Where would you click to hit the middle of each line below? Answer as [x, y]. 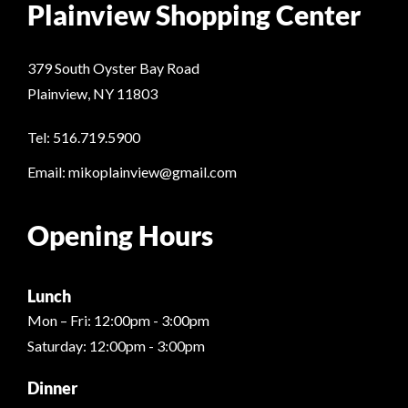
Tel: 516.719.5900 [84, 138]
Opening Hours [120, 235]
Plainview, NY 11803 [92, 94]
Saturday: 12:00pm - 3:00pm [116, 346]
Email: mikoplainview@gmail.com [132, 172]
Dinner [52, 388]
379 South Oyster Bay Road [113, 68]
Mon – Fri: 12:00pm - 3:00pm [118, 321]
